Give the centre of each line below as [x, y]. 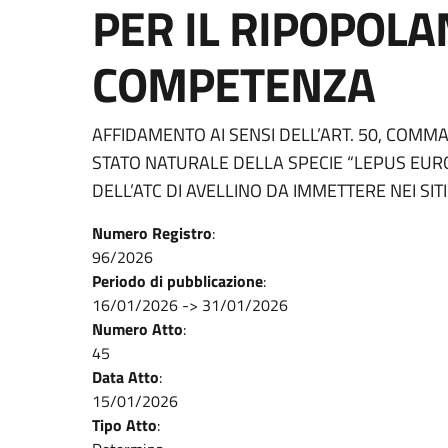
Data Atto [125, 377]
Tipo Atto [124, 425]
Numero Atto [137, 329]
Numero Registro [152, 233]
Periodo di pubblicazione [177, 281]
